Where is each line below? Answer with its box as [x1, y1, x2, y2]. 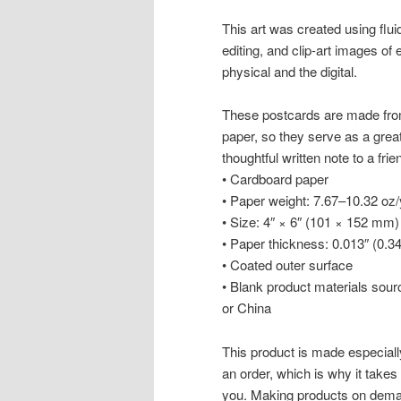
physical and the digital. [222, 61, 357, 81]
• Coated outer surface [222, 255, 353, 275]
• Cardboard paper [222, 169, 328, 189]
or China [222, 298, 271, 318]
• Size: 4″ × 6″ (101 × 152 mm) [222, 212, 399, 232]
